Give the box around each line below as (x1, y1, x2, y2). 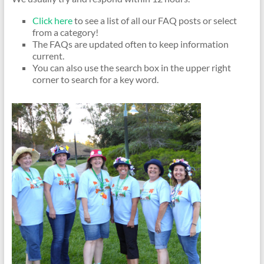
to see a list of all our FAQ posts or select (72, 15, 237, 26)
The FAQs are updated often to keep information (32, 38, 229, 49)
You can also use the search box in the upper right (32, 62, 231, 73)
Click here (32, 15, 72, 26)
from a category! (32, 27, 98, 38)
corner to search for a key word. (32, 74, 159, 85)
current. (32, 50, 64, 61)
